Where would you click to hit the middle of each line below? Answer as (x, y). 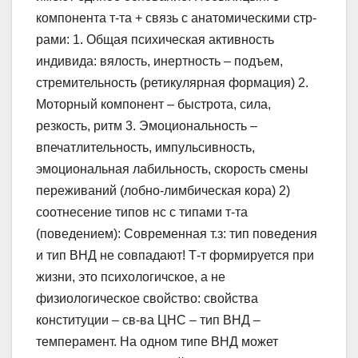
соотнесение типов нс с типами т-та (142, 213)
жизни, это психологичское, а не (131, 277)
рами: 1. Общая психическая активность (155, 40)
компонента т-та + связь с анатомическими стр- (176, 18)
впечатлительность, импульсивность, (145, 148)
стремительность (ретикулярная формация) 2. (172, 83)
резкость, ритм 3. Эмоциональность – (147, 126)
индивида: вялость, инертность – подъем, (159, 62)
